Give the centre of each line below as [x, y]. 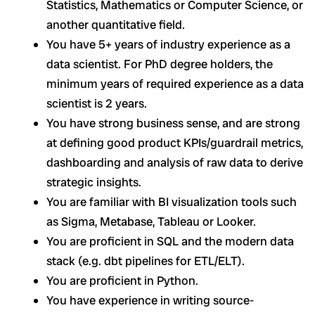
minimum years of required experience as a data [175, 83]
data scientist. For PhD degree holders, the [160, 64]
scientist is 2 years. [97, 103]
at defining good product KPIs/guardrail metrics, [175, 142]
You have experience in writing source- [150, 300]
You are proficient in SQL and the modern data [170, 241]
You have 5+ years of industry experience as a [168, 44]
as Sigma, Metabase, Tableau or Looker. [151, 221]
